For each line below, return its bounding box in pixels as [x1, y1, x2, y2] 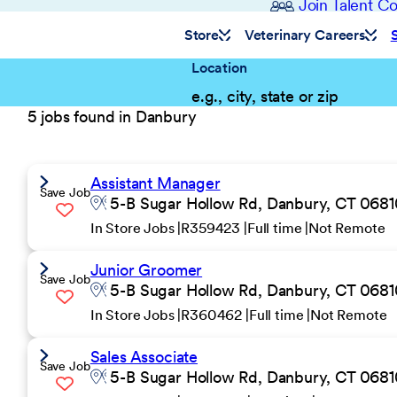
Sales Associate [90, 346, 198, 367]
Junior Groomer [90, 260, 203, 280]
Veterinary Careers [244, 26, 365, 43]
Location [191, 58, 247, 76]
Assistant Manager [90, 173, 221, 193]
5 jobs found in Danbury [27, 106, 197, 127]
